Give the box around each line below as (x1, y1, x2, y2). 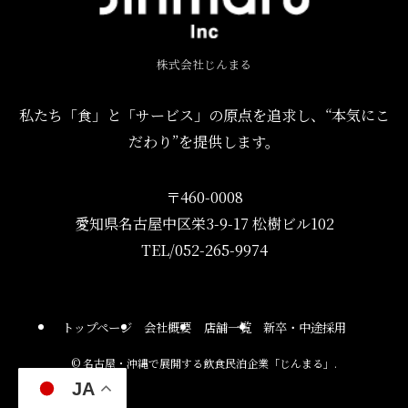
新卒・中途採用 (263, 318, 347, 336)
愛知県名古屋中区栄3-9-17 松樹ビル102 (74, 212, 334, 235)
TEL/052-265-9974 (140, 239, 268, 261)
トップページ (61, 318, 132, 336)
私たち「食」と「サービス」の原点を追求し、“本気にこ (18, 103, 390, 126)
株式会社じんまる (157, 55, 251, 73)
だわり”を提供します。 (128, 129, 280, 152)
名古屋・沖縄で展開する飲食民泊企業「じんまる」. (80, 355, 337, 372)
